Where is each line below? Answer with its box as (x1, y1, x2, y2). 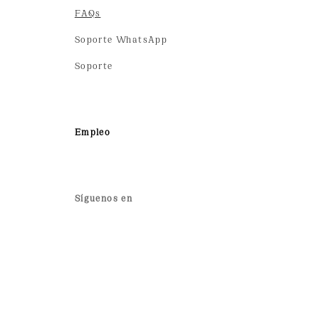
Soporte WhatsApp (74, 33, 168, 45)
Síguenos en (74, 192, 133, 204)
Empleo (74, 125, 111, 137)
